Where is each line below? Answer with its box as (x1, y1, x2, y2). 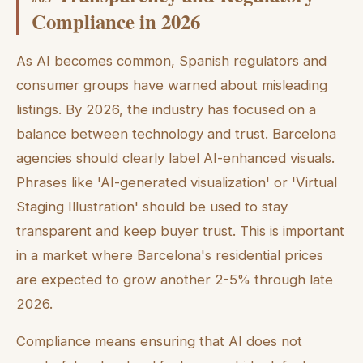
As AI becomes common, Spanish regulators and (16, 52, 327, 69)
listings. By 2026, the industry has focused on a (16, 100, 316, 117)
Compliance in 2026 (32, 6, 200, 36)
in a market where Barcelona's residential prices (16, 246, 323, 263)
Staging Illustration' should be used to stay (16, 198, 288, 215)
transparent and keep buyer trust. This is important (16, 222, 344, 239)
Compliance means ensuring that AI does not (16, 333, 302, 350)
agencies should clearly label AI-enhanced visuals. (16, 149, 335, 166)
